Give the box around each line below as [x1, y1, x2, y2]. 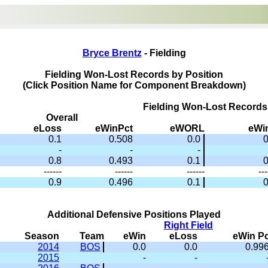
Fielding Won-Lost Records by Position [45, 69, 223, 80]
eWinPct [95, 123, 133, 133]
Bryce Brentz [82, 48, 142, 58]
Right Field [164, 220, 213, 230]
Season [25, 231, 59, 241]
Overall [45, 112, 78, 123]
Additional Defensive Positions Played [47, 209, 221, 220]
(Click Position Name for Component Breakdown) [22, 80, 246, 90]
